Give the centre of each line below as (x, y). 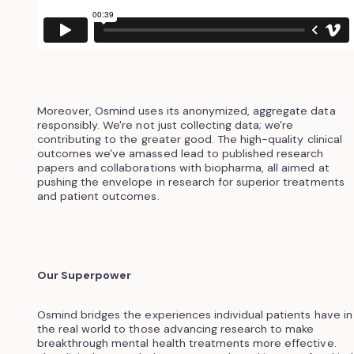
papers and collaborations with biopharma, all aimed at (183, 168)
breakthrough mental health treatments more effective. (186, 343)
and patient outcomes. (98, 196)
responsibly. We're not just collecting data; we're (165, 125)
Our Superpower (84, 275)
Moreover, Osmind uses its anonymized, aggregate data (186, 111)
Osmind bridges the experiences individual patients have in (194, 315)
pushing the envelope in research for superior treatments (190, 182)
